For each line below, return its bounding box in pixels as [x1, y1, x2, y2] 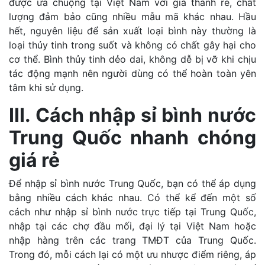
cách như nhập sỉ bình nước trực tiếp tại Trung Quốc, [9, 205, 256, 218]
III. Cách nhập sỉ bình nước [9, 103, 256, 127]
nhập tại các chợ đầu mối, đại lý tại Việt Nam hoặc [9, 219, 256, 232]
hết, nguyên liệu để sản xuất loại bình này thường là [9, 24, 256, 37]
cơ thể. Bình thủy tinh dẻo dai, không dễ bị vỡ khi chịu [9, 53, 256, 65]
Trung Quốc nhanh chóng [9, 125, 256, 149]
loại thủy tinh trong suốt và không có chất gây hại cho [9, 38, 256, 51]
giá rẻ [9, 148, 60, 172]
